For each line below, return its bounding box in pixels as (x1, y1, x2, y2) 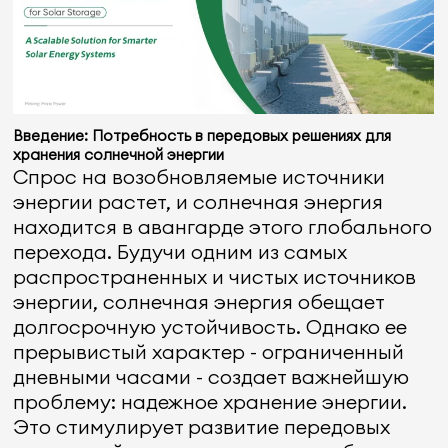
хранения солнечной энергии (13, 145, 225, 164)
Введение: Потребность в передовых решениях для (13, 126, 392, 145)
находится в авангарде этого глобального (13, 214, 433, 239)
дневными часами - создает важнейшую (13, 364, 410, 389)
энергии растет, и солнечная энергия (13, 189, 384, 214)
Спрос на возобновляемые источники (13, 164, 386, 189)
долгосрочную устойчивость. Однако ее (13, 314, 408, 339)
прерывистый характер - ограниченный (13, 339, 405, 364)
